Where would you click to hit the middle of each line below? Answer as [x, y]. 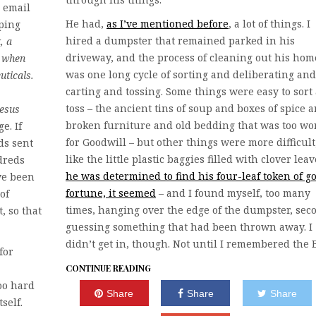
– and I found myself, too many [233, 193]
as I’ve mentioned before [168, 24]
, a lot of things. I [269, 24]
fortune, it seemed [111, 193]
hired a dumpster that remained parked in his [180, 41]
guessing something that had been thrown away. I [189, 227]
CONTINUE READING [108, 268]
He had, [86, 24]
